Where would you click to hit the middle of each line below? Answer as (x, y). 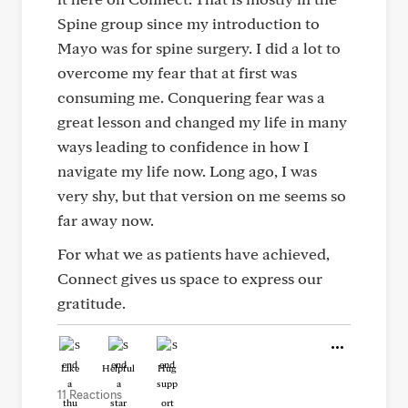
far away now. (106, 220)
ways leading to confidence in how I (183, 146)
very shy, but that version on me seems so (202, 195)
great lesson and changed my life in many (202, 122)
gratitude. (92, 303)
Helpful (118, 368)
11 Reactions (90, 394)
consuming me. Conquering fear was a (191, 97)
